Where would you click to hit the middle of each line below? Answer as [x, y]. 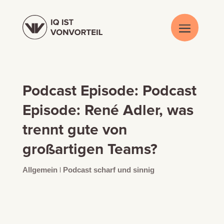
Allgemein [40, 170]
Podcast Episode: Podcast [109, 91]
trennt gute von [74, 130]
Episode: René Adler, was [108, 110]
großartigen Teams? [90, 149]
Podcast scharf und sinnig [108, 170]
